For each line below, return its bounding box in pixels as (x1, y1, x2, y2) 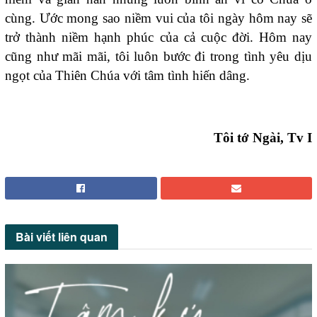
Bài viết (16, 229, 55, 246)
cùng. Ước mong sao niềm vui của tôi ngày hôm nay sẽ (5, 10, 312, 25)
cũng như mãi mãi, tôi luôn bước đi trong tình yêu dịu (5, 48, 312, 64)
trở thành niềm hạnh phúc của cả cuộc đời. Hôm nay (5, 29, 312, 45)
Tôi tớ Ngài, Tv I (214, 130, 312, 146)
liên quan (55, 229, 108, 246)
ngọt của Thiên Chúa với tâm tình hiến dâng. (5, 67, 250, 83)
